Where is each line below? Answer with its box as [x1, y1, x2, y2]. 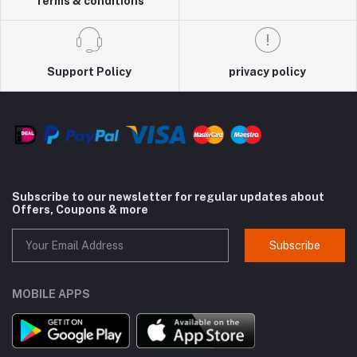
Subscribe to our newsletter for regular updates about [12, 190, 324, 204]
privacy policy [229, 65, 307, 79]
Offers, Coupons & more [12, 203, 148, 217]
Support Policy [47, 65, 132, 79]
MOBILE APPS [12, 288, 90, 301]
